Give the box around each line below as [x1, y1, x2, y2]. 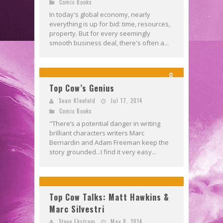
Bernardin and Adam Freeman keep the [49, 137, 169, 147]
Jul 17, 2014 [111, 96, 142, 105]
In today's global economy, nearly [49, 9, 150, 19]
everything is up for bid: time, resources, [49, 19, 170, 28]
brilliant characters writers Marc [49, 128, 144, 137]
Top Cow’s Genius [49, 82, 114, 94]
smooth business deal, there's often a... [49, 38, 169, 47]
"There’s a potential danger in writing [49, 118, 160, 128]
